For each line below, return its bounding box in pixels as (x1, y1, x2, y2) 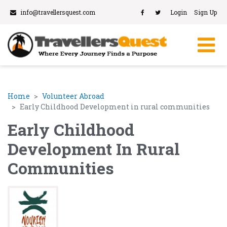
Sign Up (194, 8, 217, 16)
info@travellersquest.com (20, 8, 95, 16)
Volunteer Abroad (42, 91, 104, 101)
